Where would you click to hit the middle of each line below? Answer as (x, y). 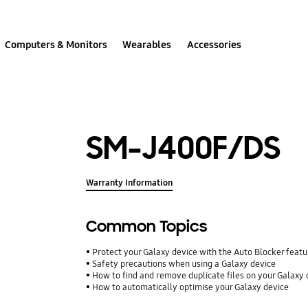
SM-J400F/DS (184, 148)
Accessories (214, 44)
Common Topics (147, 227)
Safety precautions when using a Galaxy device (184, 264)
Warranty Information (130, 183)
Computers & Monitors (56, 44)
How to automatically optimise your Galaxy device (191, 288)
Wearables (147, 44)
